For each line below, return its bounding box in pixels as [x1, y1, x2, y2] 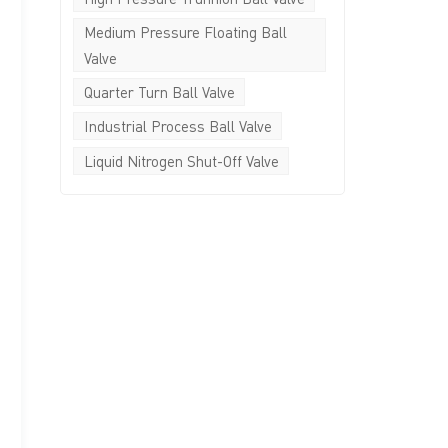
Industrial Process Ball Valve [83, 116, 272, 137]
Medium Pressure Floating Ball [83, 21, 287, 42]
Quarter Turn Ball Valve [83, 82, 235, 103]
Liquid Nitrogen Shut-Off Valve [83, 150, 279, 171]
